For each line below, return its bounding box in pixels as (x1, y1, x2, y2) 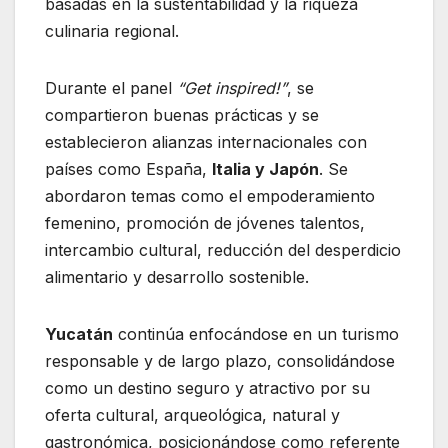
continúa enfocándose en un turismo (113, 324, 399, 345)
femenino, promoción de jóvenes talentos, (45, 213, 365, 234)
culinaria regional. (45, 21, 179, 42)
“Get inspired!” (177, 78, 287, 99)
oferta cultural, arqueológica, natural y (45, 405, 340, 426)
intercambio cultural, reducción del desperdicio (45, 240, 401, 261)
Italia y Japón (212, 159, 319, 180)
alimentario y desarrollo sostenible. (45, 267, 309, 288)
